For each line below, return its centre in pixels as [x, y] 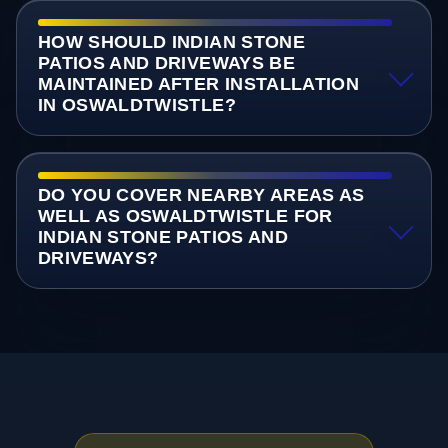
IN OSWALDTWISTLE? [136, 105]
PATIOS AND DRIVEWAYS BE [166, 63]
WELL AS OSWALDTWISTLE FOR [185, 216]
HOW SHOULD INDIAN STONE [171, 42]
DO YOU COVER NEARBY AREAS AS [201, 195]
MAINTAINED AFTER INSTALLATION [198, 84]
